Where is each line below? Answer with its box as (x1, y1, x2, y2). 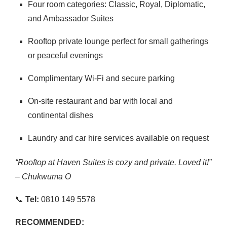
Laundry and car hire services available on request (28, 134, 209, 142)
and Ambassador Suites (28, 14, 113, 23)
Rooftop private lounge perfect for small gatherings (28, 37, 208, 46)
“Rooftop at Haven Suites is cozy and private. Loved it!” (15, 158, 211, 167)
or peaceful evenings (28, 51, 103, 60)
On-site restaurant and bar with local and (28, 97, 173, 105)
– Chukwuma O (15, 172, 71, 181)
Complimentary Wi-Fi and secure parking (28, 74, 175, 83)
